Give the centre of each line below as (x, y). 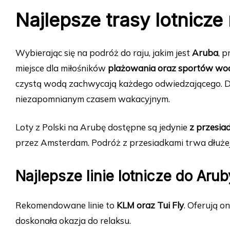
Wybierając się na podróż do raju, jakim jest (104, 53)
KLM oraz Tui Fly (150, 205)
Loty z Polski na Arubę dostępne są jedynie (102, 127)
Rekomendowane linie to (66, 205)
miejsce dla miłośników (62, 68)
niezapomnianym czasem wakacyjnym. (93, 99)
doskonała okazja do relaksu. (73, 221)
